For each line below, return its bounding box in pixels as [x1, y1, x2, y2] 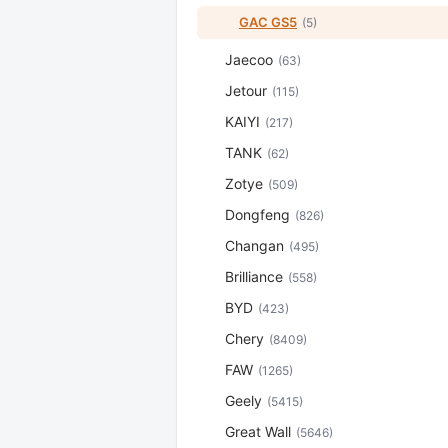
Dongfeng [225, 206, 290, 223]
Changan [225, 237, 284, 254]
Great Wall [225, 423, 291, 440]
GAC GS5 [239, 14, 297, 30]
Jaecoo [225, 51, 273, 68]
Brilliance [225, 268, 283, 285]
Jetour [225, 82, 267, 99]
